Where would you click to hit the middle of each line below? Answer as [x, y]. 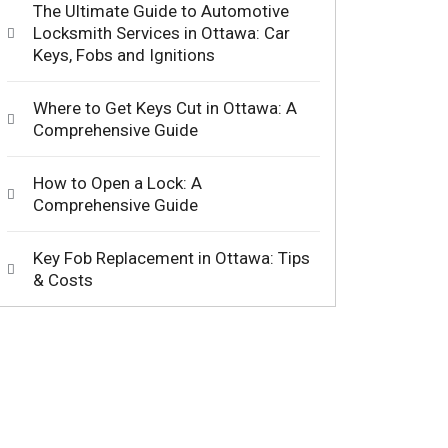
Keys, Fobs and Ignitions [123, 55]
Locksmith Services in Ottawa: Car [161, 33]
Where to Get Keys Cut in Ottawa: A [164, 108]
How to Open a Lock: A [117, 183]
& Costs [62, 280]
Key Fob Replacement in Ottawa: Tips [171, 258]
